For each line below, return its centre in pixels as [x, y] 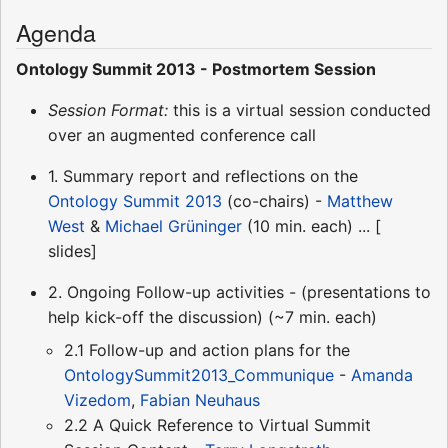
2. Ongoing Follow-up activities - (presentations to [239, 291]
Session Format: [108, 109]
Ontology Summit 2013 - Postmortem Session [196, 68]
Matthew [360, 200]
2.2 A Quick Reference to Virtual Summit [217, 424]
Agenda [56, 31]
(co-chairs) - [274, 200]
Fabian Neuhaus [200, 399]
